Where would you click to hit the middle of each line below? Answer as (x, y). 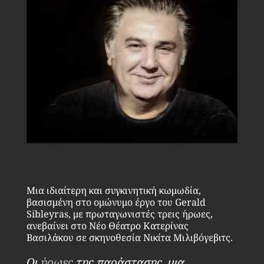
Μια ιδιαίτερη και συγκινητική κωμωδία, (113, 191)
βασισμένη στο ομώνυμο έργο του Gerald (116, 202)
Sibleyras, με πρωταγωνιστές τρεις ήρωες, (119, 214)
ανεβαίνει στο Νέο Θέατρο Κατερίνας (107, 226)
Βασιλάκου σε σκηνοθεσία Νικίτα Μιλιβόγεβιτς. (129, 238)
